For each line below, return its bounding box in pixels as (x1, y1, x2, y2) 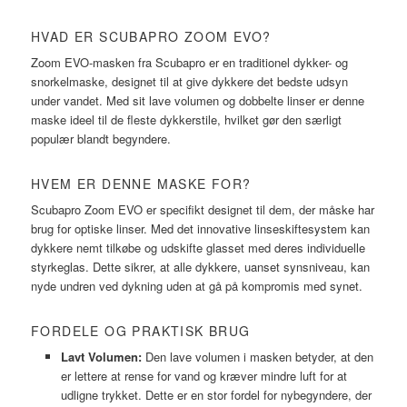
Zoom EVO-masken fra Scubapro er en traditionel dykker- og (31, 53, 349, 71)
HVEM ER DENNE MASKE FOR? (31, 174, 252, 194)
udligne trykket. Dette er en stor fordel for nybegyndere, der (60, 386, 372, 404)
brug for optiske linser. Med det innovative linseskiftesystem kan (31, 220, 371, 238)
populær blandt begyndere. (31, 129, 172, 147)
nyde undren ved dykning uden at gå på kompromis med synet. (31, 277, 363, 295)
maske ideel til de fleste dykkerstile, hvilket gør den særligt (31, 110, 342, 128)
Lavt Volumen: (60, 348, 142, 366)
